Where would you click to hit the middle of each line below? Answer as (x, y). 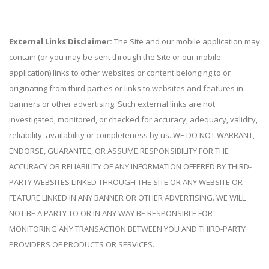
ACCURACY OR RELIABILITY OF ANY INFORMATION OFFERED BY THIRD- (130, 166)
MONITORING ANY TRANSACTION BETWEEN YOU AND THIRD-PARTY (127, 229)
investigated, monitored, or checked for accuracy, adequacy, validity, (133, 119)
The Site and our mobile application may (187, 41)
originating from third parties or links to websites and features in (126, 88)
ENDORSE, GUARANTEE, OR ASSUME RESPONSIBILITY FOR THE (119, 151)
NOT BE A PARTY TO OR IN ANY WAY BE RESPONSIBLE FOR (111, 213)
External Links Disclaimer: (62, 41)
